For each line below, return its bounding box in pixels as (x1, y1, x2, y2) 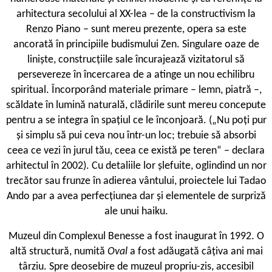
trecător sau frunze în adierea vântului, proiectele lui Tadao (5, 175, 267, 188)
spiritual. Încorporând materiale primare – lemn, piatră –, (10, 84, 262, 97)
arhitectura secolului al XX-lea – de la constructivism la (16, 8, 256, 21)
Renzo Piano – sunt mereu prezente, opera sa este (25, 24, 246, 36)
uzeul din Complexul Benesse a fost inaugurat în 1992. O (17, 231, 264, 243)
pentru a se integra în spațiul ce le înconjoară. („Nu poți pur (5, 115, 267, 127)
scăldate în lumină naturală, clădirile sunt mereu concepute (6, 100, 266, 112)
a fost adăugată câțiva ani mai (129, 246, 263, 258)
